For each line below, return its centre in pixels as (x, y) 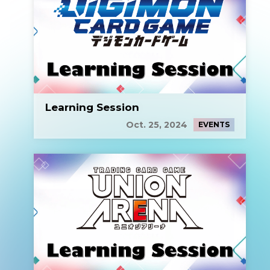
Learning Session (92, 107)
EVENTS (214, 124)
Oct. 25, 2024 (157, 124)
